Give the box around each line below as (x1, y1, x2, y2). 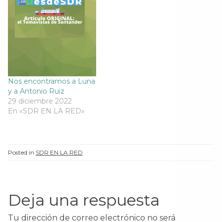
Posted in (8, 149, 36, 156)
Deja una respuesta (8, 190, 160, 210)
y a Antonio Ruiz (8, 87, 64, 96)
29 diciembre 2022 (8, 97, 72, 106)
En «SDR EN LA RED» (8, 107, 85, 115)
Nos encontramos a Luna (8, 77, 95, 86)
